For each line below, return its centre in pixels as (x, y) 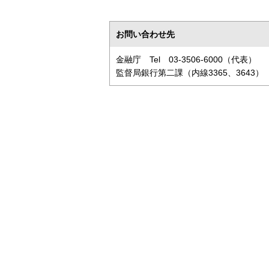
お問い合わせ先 (145, 34)
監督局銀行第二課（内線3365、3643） (190, 73)
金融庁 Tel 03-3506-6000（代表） (186, 59)
